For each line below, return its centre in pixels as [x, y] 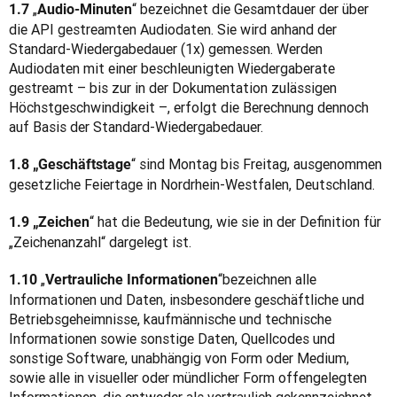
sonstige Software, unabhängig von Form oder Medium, [179, 358]
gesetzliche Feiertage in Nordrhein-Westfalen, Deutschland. [192, 184]
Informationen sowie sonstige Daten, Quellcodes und [172, 339]
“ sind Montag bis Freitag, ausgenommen [257, 164]
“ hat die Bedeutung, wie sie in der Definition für [235, 222]
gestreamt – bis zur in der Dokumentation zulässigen [173, 88]
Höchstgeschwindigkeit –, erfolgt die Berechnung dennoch [189, 107]
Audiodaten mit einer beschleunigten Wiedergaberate [172, 68]
